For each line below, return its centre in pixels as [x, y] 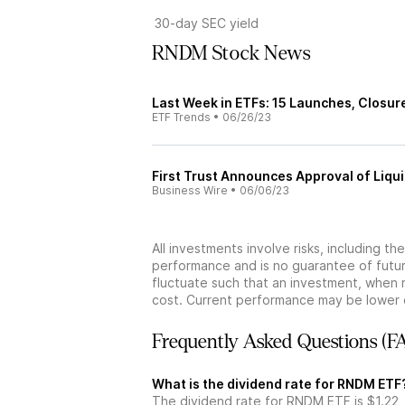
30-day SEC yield [207, 23]
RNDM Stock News [231, 53]
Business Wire [190, 190]
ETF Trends [181, 117]
